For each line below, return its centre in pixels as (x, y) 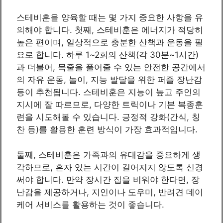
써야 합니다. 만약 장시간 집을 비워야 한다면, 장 (108, 179)
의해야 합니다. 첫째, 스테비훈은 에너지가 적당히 (110, 30)
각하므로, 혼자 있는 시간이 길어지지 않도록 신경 (110, 167)
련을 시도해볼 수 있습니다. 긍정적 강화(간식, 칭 (108, 117)
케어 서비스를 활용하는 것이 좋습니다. (90, 204)
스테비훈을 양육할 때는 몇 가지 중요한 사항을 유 (110, 18)
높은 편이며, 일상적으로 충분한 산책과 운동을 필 (110, 43)
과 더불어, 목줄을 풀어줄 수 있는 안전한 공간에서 (111, 67)
